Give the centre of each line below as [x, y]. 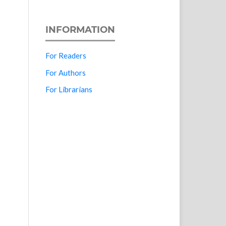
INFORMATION [80, 30]
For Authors [66, 72]
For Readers [66, 56]
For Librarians [69, 90]
